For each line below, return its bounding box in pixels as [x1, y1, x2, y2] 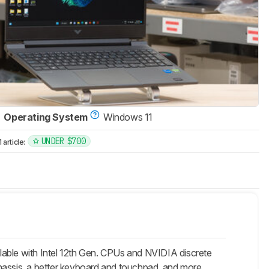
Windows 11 [103, 111, 153, 124]
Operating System [4, 111, 88, 124]
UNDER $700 [41, 136, 86, 147]
